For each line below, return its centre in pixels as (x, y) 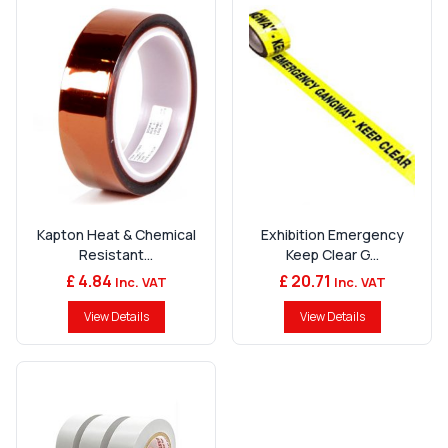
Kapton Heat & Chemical (116, 235)
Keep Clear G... (332, 255)
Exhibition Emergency (332, 235)
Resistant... (116, 255)
